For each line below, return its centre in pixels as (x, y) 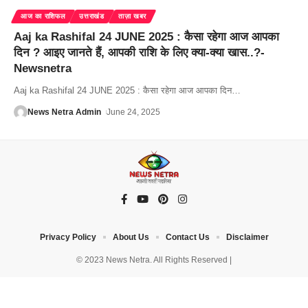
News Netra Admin (64, 112)
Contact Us (187, 237)
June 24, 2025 (134, 112)
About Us (131, 237)
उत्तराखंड (92, 16)
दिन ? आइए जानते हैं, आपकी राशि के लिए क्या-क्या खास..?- (139, 52)
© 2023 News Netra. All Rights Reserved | (154, 260)
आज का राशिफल (43, 16)
